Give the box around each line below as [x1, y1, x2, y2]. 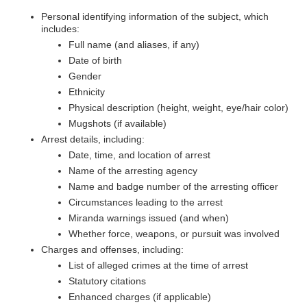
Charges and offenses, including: [41, 244, 184, 255]
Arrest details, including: [41, 134, 145, 145]
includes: [41, 23, 79, 34]
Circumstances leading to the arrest [69, 197, 223, 208]
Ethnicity [69, 86, 105, 97]
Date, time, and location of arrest [69, 149, 210, 160]
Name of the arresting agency [69, 165, 197, 176]
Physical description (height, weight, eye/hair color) [69, 102, 288, 113]
